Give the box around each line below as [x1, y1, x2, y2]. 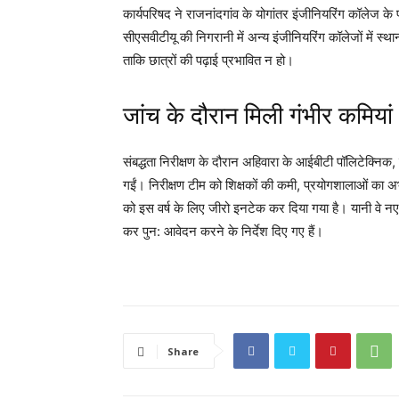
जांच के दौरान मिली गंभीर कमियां [123, 102, 393, 131]
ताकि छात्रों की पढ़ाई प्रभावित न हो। [123, 52, 294, 69]
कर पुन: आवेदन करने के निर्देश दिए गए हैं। [123, 223, 323, 240]
